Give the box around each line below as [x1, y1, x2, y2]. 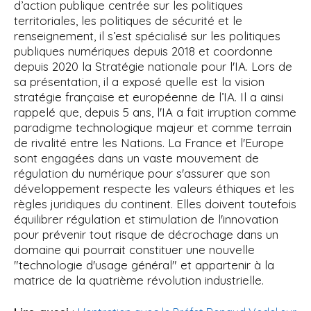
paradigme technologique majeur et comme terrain [14, 120, 292, 135]
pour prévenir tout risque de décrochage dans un [14, 227, 278, 242]
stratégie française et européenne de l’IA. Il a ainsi [14, 90, 283, 105]
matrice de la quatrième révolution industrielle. [14, 273, 264, 288]
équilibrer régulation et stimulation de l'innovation [14, 212, 278, 227]
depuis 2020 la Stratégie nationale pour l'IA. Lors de [14, 59, 292, 74]
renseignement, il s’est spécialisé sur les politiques [14, 28, 280, 44]
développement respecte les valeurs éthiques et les [14, 181, 294, 196]
